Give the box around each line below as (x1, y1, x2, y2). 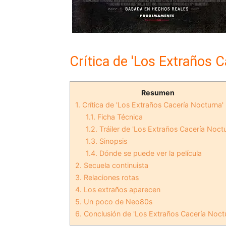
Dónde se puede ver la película (97, 149, 202, 158)
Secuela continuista (82, 161, 150, 170)
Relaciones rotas (82, 173, 139, 182)
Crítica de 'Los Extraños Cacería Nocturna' (80, 100, 223, 109)
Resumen (141, 88, 175, 97)
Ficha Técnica (95, 112, 143, 122)
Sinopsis (97, 137, 128, 146)
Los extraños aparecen (82, 185, 160, 194)
